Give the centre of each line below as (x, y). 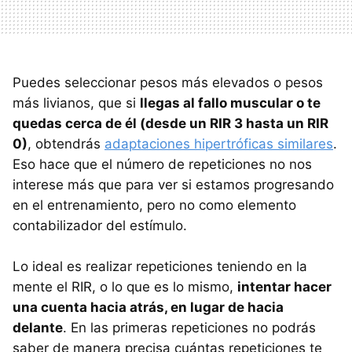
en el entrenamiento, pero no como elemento (154, 205)
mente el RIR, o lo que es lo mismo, (125, 286)
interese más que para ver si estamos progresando (173, 184)
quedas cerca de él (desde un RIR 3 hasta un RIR (170, 123)
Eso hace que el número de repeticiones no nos (162, 164)
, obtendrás (66, 143)
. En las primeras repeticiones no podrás (189, 327)
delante (38, 327)
